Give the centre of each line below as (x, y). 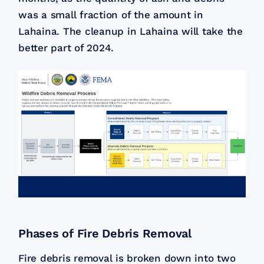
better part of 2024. (66, 47)
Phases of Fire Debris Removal (105, 233)
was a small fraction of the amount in (111, 14)
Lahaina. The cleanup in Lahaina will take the (131, 31)
